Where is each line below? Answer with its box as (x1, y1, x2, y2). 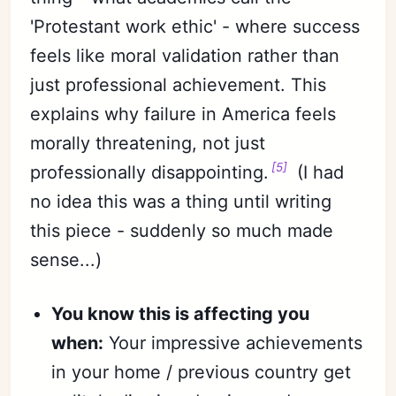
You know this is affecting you (51, 302, 310, 324)
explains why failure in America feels (30, 103, 337, 125)
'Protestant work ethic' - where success (30, 15, 361, 37)
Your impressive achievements (103, 331, 363, 354)
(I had (291, 161, 344, 183)
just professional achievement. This (30, 73, 327, 95)
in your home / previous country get (51, 361, 352, 383)
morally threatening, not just (30, 132, 266, 154)
